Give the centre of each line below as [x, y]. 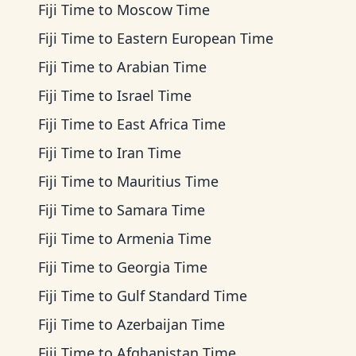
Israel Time [154, 95]
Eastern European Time [195, 38]
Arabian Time [162, 67]
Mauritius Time [168, 181]
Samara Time [161, 210]
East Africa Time [171, 124]
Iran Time [149, 153]
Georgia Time [162, 267]
